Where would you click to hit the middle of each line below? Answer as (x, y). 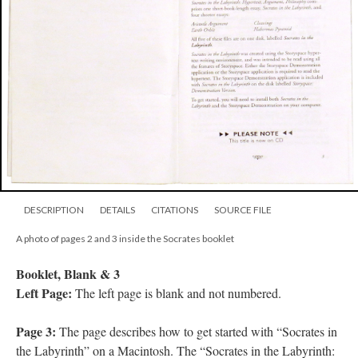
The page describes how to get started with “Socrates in (198, 332)
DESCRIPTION (54, 210)
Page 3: (38, 332)
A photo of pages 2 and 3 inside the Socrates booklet (125, 239)
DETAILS (117, 210)
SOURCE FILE (243, 210)
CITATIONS (175, 210)
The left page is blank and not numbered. (178, 293)
